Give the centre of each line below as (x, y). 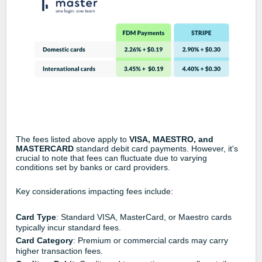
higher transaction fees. (59, 251)
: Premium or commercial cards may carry (151, 240)
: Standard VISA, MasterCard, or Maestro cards (144, 217)
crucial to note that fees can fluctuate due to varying (111, 158)
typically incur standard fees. (68, 227)
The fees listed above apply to (73, 139)
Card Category (44, 240)
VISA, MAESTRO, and (171, 139)
